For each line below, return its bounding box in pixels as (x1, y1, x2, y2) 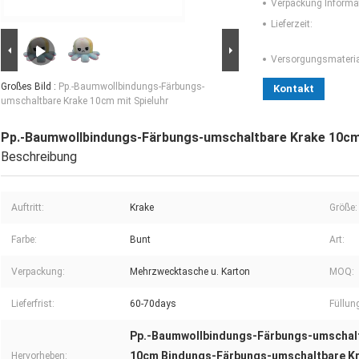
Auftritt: (11, 202, 44, 214)
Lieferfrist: (11, 298, 54, 310)
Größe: (329, 202, 357, 214)
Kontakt (273, 83, 314, 95)
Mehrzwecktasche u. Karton (130, 266, 250, 278)
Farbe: (11, 234, 37, 246)
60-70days (130, 298, 176, 310)
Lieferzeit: (271, 18, 313, 30)
